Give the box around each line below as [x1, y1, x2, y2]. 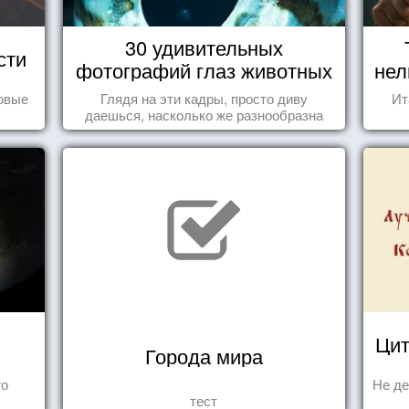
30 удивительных [124, 33, 283, 61]
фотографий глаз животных [75, 56, 332, 84]
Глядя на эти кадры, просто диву [100, 89, 308, 108]
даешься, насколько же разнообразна [84, 105, 323, 124]
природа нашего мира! [134, 121, 274, 141]
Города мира [144, 341, 263, 370]
